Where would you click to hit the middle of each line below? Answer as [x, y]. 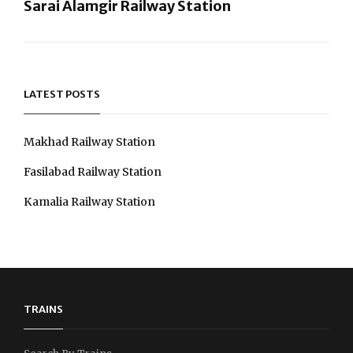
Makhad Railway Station [89, 141]
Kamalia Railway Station [89, 201]
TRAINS [43, 309]
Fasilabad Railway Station [93, 171]
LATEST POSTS [62, 94]
